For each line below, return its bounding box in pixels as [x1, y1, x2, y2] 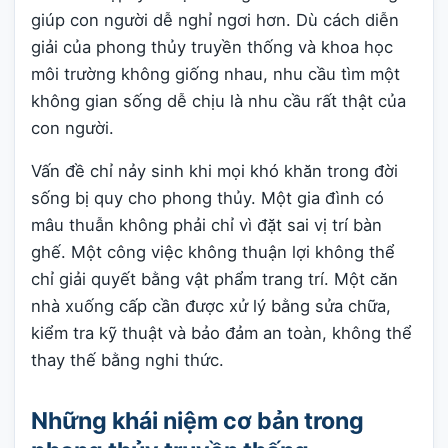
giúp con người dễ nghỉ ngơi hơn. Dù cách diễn [31, 9, 399, 30]
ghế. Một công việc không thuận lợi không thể [31, 242, 395, 263]
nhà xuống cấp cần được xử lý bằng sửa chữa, [31, 296, 391, 317]
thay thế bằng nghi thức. [31, 350, 224, 371]
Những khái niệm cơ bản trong [31, 406, 364, 435]
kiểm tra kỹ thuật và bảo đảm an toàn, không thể [31, 323, 412, 344]
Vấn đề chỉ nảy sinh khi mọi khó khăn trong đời [31, 161, 398, 182]
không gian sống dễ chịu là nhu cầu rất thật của [31, 90, 406, 111]
